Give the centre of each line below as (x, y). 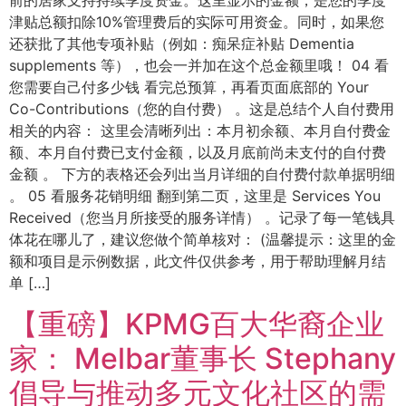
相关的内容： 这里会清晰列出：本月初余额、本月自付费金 (200, 131)
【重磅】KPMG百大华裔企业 (197, 324)
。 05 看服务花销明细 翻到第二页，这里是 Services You (195, 196)
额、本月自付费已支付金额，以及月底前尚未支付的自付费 (198, 153)
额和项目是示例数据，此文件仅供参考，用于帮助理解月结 (198, 261)
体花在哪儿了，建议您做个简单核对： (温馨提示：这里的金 (203, 240)
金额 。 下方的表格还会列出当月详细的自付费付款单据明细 (202, 174)
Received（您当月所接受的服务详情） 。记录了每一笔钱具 (202, 218)
